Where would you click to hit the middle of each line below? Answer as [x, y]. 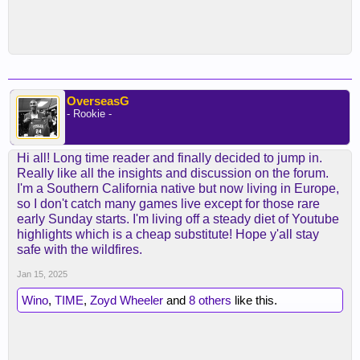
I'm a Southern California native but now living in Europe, [178, 188]
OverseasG [98, 101]
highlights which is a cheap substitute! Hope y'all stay [168, 234]
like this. [254, 300]
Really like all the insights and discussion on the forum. [173, 173]
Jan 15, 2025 [42, 274]
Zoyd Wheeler [127, 300]
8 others [210, 300]
